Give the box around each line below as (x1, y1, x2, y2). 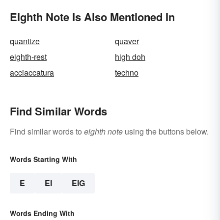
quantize (10, 35, 40, 47)
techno (115, 67, 138, 79)
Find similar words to (10, 126, 84, 137)
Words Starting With (10, 154, 77, 165)
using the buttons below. (123, 126, 209, 137)
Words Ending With (10, 208, 75, 219)
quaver (115, 35, 139, 47)
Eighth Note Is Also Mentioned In (10, 9, 175, 25)
